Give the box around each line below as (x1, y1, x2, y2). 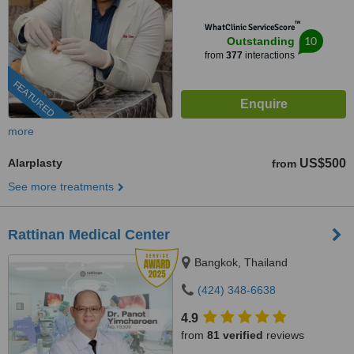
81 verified (207, 329, 263, 341)
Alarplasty (8, 156, 62, 169)
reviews (263, 329, 304, 341)
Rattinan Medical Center (8, 227, 170, 243)
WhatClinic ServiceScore (204, 22, 295, 32)
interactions (242, 50, 295, 61)
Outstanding (226, 35, 295, 47)
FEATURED (10, 78, 57, 120)
